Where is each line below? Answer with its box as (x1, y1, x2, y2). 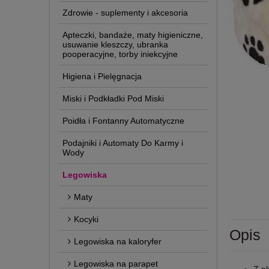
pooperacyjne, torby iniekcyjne (62, 49, 178, 59)
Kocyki (74, 214, 98, 224)
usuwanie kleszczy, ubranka (62, 39, 168, 49)
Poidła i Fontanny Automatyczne (62, 115, 184, 125)
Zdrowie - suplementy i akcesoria (62, 7, 188, 17)
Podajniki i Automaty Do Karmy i (62, 138, 183, 148)
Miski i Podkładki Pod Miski (62, 93, 164, 103)
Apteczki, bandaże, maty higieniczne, (62, 29, 203, 40)
